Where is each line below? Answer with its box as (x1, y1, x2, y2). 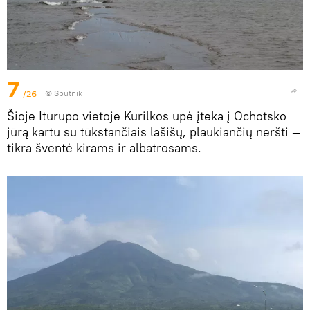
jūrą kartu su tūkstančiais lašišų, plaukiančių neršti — (7, 123, 301, 140)
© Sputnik (45, 87, 82, 98)
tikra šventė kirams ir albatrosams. (7, 139, 201, 156)
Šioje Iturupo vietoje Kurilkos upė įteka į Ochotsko (7, 107, 286, 124)
